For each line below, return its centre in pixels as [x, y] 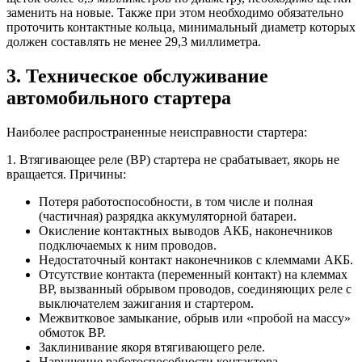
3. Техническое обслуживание [137, 76]
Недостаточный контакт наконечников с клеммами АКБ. [196, 260]
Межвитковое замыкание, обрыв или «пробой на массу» [195, 318]
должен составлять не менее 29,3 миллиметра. [134, 42]
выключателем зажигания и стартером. [146, 304]
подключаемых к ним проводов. [128, 246]
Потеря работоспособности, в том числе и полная [176, 202]
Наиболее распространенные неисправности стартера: [157, 133]
